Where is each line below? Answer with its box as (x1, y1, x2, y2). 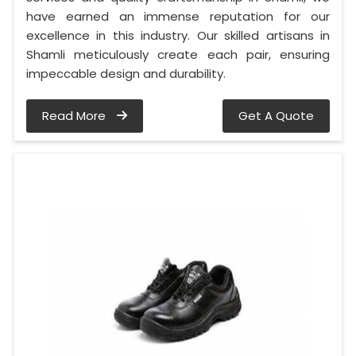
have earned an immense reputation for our (26, 7, 330, 25)
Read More (42, 106, 109, 124)
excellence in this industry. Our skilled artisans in (26, 26, 330, 44)
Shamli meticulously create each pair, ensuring (26, 45, 330, 63)
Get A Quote (238, 106, 314, 124)
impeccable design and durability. (26, 64, 226, 82)
